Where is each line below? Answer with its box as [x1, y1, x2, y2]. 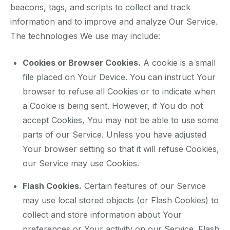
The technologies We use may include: [10, 31, 160, 42]
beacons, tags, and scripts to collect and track [10, 2, 190, 13]
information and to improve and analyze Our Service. [10, 16, 218, 27]
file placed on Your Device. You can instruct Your [23, 72, 216, 83]
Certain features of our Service [82, 181, 206, 191]
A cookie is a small [141, 57, 216, 68]
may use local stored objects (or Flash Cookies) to [23, 195, 219, 206]
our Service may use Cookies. [23, 158, 139, 169]
